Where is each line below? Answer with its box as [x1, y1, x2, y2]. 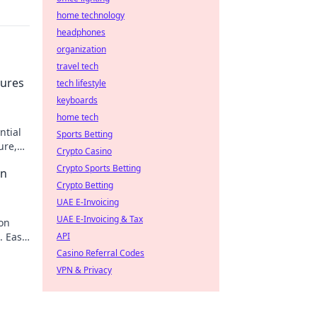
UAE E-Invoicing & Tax [57, 213, 143, 225]
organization [57, 43, 106, 55]
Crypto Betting [57, 179, 113, 191]
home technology [57, 9, 125, 21]
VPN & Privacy [57, 264, 112, 276]
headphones [57, 26, 105, 38]
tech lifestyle [57, 77, 106, 89]
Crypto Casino [57, 145, 112, 157]
